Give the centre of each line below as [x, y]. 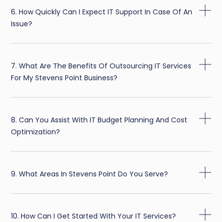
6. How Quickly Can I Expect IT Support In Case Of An [102, 12]
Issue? [22, 24]
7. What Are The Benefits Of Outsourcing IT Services [101, 66]
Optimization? [36, 132]
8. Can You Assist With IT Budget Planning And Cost [99, 120]
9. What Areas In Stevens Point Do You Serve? [90, 174]
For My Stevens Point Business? [64, 78]
